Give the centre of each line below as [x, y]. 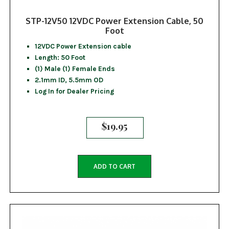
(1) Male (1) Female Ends [75, 68]
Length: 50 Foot [60, 57]
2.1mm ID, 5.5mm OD [69, 79]
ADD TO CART [114, 166]
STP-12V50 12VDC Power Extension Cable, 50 [114, 20]
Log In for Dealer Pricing [74, 91]
